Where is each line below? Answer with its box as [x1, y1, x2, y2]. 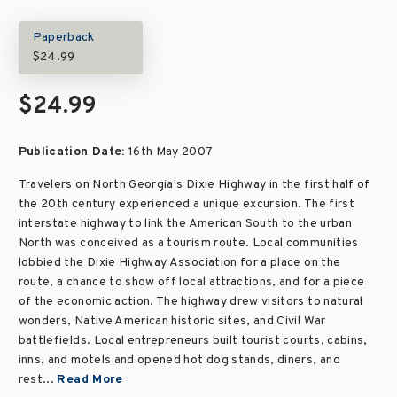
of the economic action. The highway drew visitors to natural [18, 294, 363, 309]
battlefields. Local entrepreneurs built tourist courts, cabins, [18, 333, 368, 348]
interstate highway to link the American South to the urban [18, 216, 352, 231]
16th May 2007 [128, 144, 214, 160]
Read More [57, 372, 123, 387]
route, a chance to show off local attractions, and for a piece [18, 275, 365, 290]
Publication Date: [18, 144, 128, 160]
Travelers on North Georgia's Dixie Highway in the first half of [18, 177, 370, 192]
